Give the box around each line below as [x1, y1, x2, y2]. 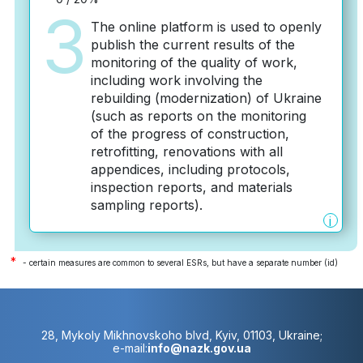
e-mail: [112, 341, 147, 355]
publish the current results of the [90, 36, 295, 53]
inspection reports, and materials [90, 179, 293, 195]
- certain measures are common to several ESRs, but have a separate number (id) [19, 258, 338, 267]
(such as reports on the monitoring [90, 108, 306, 124]
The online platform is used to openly [90, 19, 322, 35]
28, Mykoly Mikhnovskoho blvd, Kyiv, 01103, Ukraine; [41, 328, 322, 342]
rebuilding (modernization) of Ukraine [90, 90, 322, 106]
